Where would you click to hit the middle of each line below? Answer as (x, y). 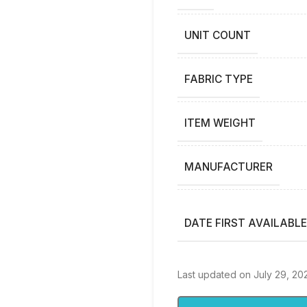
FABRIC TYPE (219, 79)
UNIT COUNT (218, 36)
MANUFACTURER (229, 167)
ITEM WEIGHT (220, 123)
